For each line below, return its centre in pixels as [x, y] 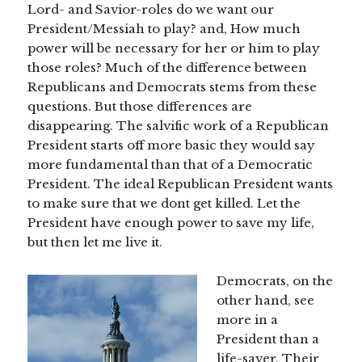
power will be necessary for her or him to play [174, 48]
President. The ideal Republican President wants [181, 184]
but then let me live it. [95, 242]
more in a [248, 320]
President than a [268, 339]
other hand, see [266, 301]
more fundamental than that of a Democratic [170, 165]
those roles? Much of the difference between [168, 68]
